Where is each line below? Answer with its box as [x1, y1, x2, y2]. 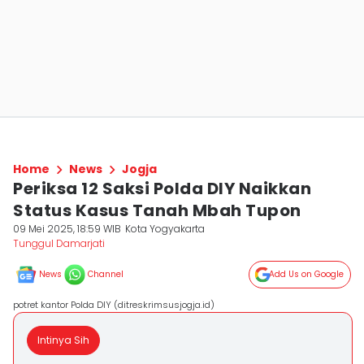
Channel [88, 268, 123, 280]
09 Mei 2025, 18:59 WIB [13, 222, 121, 236]
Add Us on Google [269, 268, 344, 280]
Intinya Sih [37, 333, 89, 347]
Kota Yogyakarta [125, 222, 206, 236]
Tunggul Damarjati [13, 236, 105, 250]
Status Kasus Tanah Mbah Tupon [13, 199, 301, 222]
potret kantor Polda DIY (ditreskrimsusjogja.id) [13, 298, 214, 311]
